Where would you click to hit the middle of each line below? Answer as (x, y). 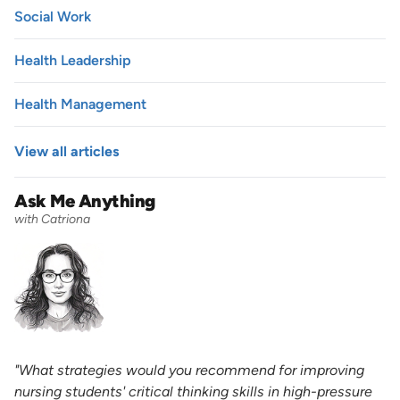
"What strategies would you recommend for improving (189, 370)
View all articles (67, 151)
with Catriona (52, 219)
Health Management (80, 104)
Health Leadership (73, 60)
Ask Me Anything (85, 200)
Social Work (53, 16)
